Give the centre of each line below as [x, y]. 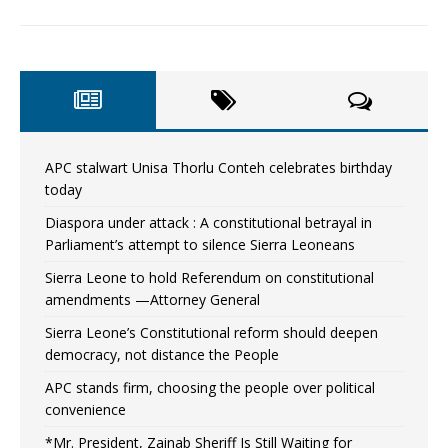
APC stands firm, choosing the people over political [210, 387]
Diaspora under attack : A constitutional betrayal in [208, 222]
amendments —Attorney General [152, 299]
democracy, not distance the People [162, 354]
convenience [85, 409]
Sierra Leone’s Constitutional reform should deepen [211, 332]
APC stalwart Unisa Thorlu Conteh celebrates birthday [218, 167]
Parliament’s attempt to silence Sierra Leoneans [200, 244]
